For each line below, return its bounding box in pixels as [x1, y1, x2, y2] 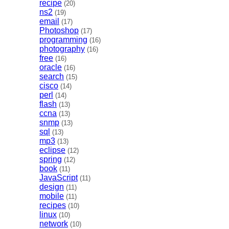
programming [39, 35, 88, 44]
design [39, 182, 64, 192]
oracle [39, 63, 62, 72]
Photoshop [39, 26, 79, 35]
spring [39, 155, 62, 164]
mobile [39, 192, 64, 201]
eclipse [39, 146, 66, 155]
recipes [39, 201, 66, 210]
